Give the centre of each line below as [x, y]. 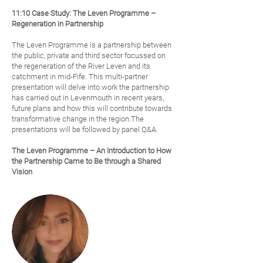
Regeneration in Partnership [58, 24]
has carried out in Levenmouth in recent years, [88, 98]
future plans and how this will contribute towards [92, 108]
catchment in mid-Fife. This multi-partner [80, 77]
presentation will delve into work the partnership [90, 87]
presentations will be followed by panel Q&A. [85, 129]
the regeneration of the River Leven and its [81, 66]
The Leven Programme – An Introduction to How [92, 151]
